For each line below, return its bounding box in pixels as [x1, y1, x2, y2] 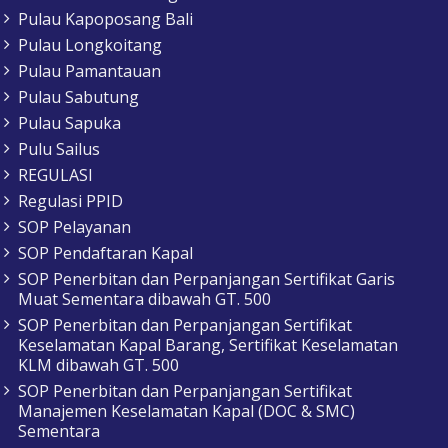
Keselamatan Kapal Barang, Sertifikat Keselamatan [18, 334, 398, 357]
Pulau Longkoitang [18, 34, 162, 57]
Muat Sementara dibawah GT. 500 [18, 288, 271, 311]
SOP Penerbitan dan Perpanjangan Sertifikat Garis [18, 268, 395, 291]
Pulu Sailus [18, 138, 100, 161]
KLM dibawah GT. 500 [18, 354, 179, 377]
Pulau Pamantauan [18, 60, 161, 83]
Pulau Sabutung [18, 86, 139, 109]
